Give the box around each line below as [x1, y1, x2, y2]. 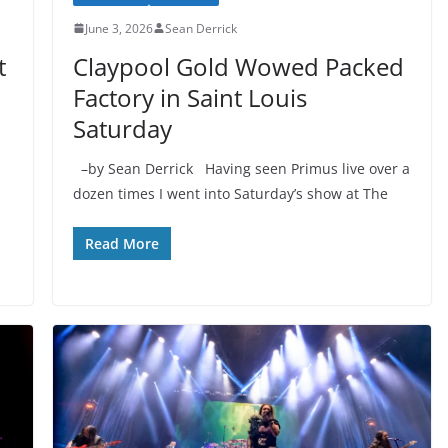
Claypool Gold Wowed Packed [72, 49, 404, 83]
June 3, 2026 [84, 19, 153, 37]
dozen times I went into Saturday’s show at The [72, 183, 388, 203]
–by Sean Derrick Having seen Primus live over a [72, 158, 410, 178]
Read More [84, 233, 159, 253]
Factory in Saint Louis [72, 80, 307, 114]
